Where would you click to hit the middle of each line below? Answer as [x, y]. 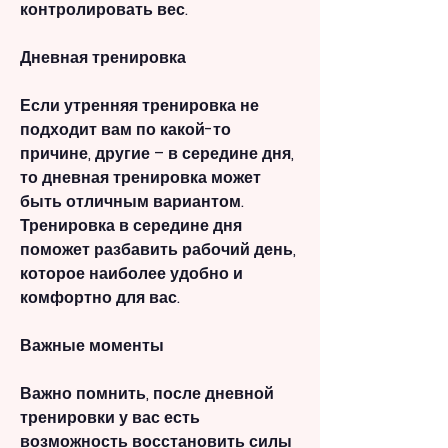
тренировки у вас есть [110, 418]
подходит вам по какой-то [125, 130]
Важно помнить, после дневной [147, 394]
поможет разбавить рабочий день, [158, 250]
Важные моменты [92, 346]
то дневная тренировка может [140, 178]
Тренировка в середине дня [131, 226]
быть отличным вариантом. [132, 202]
